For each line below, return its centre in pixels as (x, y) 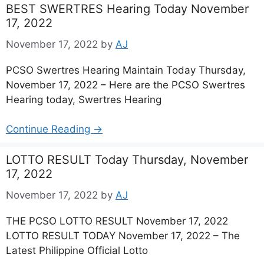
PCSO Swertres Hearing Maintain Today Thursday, (126, 70)
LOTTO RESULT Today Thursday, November (127, 160)
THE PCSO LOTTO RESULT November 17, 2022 (117, 221)
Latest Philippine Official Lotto (77, 250)
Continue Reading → (54, 129)
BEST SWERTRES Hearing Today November (127, 9)
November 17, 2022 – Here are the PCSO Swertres (126, 85)
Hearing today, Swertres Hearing (84, 99)
